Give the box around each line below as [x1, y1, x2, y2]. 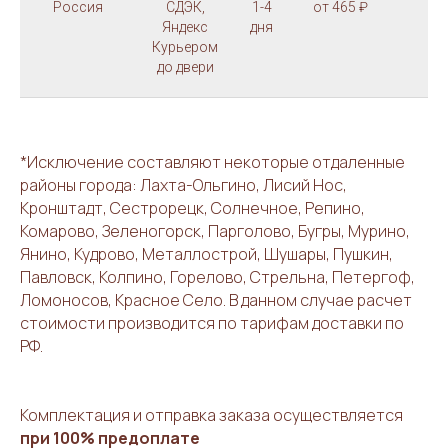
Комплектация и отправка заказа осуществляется [20, 404, 403, 427]
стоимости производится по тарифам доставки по [20, 312, 404, 335]
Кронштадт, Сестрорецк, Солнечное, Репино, [20, 197, 365, 220]
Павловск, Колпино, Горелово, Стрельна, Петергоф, [20, 266, 415, 289]
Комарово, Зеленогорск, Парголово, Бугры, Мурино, [20, 220, 410, 243]
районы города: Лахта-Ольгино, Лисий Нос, [20, 174, 347, 197]
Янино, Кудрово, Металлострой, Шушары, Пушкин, [20, 243, 393, 266]
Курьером [152, 39, 218, 56]
